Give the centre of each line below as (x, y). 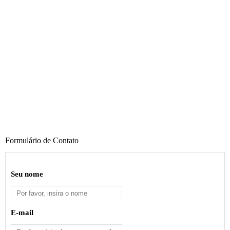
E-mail (22, 212)
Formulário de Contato (42, 140)
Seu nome (27, 174)
